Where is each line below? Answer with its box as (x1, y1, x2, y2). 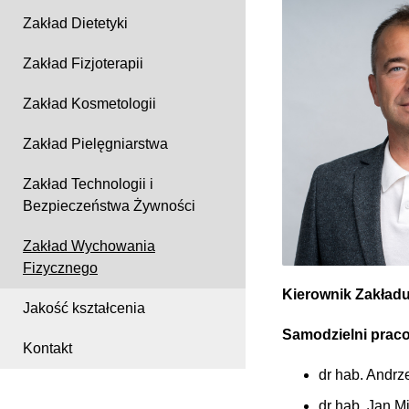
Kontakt (23, 341, 72, 357)
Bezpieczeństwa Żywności (23, 198, 195, 215)
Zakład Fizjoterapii (23, 56, 143, 72)
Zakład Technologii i (23, 176, 153, 193)
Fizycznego (23, 260, 98, 277)
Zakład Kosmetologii (23, 96, 156, 112)
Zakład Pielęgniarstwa (23, 136, 168, 152)
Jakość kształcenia (23, 300, 145, 317)
